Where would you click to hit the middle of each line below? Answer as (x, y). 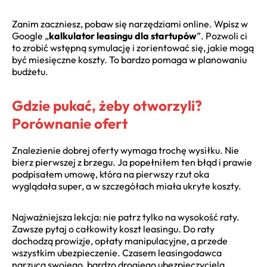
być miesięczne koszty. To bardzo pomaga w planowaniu (129, 59)
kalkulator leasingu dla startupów (123, 35)
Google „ (30, 35)
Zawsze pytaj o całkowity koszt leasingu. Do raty (113, 229)
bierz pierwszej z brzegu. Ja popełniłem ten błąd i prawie (132, 162)
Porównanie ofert (70, 123)
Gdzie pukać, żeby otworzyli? (107, 105)
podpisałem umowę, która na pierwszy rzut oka (111, 174)
